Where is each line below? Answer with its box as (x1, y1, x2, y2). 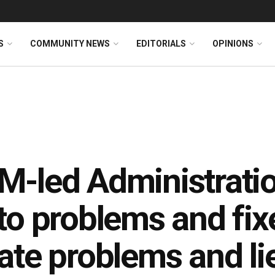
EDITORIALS (136, 39, 186, 48)
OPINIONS (212, 39, 254, 48)
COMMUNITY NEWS (30, 39, 110, 48)
